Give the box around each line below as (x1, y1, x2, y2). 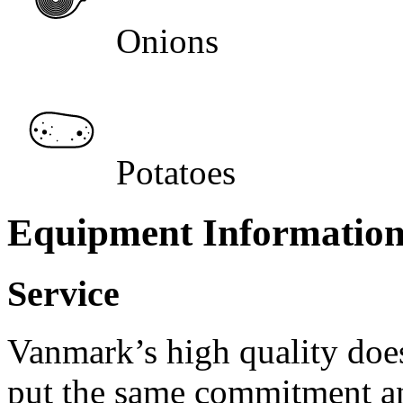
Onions (116, 21, 219, 60)
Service (7, 273, 120, 314)
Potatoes (116, 152, 236, 192)
